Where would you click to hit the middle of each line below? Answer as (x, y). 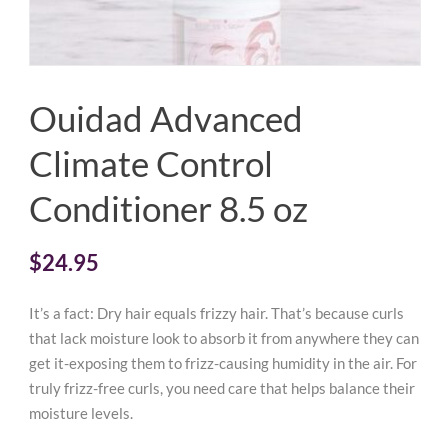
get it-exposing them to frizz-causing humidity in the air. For (223, 363)
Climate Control (151, 163)
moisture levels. (81, 413)
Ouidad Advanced (166, 118)
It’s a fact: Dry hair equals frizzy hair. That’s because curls (216, 313)
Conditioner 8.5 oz (168, 208)
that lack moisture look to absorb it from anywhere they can (224, 338)
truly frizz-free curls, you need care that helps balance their (222, 388)
